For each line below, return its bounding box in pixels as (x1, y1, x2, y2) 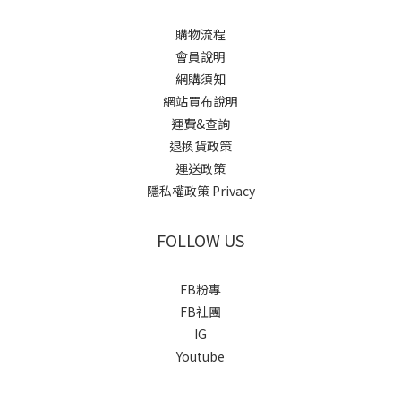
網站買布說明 (163, 91, 238, 110)
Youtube (176, 346, 225, 365)
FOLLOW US (157, 227, 244, 252)
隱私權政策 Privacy (146, 181, 255, 200)
